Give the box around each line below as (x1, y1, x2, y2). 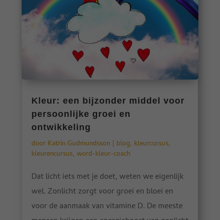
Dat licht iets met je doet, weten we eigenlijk (31, 171, 184, 184)
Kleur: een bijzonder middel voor (31, 96, 185, 106)
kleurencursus (31, 149, 73, 161)
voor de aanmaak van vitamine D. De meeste (31, 200, 183, 214)
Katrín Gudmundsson (47, 138, 110, 150)
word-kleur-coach (76, 149, 131, 161)
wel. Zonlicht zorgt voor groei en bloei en (31, 186, 173, 199)
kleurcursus (134, 138, 168, 150)
